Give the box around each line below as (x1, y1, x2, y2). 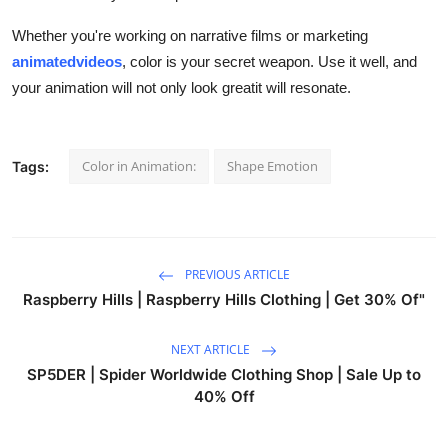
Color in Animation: (82, 156, 196, 175)
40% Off (193, 386, 255, 406)
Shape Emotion (227, 156, 318, 175)
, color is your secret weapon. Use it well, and (122, 52, 417, 70)
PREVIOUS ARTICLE (182, 266, 290, 284)
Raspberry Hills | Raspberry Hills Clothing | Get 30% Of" (23, 289, 425, 309)
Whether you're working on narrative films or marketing (12, 26, 368, 44)
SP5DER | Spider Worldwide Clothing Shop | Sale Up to (27, 364, 421, 384)
